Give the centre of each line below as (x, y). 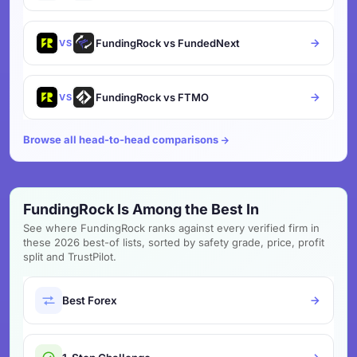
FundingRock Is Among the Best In (141, 209)
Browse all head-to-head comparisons (121, 139)
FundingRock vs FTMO (152, 97)
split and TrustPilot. (70, 257)
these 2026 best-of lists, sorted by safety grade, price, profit (174, 242)
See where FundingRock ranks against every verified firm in (171, 228)
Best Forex (90, 300)
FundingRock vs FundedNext (168, 43)
